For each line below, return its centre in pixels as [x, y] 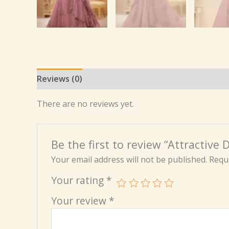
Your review [80, 201]
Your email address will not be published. [129, 160]
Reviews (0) [60, 78]
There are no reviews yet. [85, 104]
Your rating [78, 180]
